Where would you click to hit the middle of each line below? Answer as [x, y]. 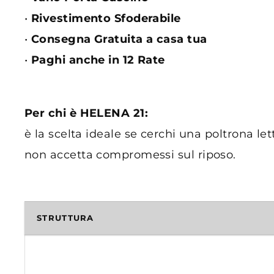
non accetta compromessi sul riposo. [130, 154]
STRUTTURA [65, 217]
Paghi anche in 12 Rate [98, 60]
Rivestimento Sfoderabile [106, 18]
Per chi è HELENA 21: [86, 113]
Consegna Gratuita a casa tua [119, 39]
